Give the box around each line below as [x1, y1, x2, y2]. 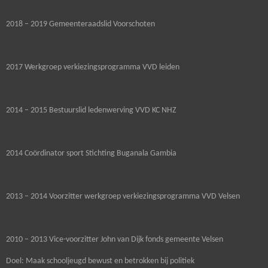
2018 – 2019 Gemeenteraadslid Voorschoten [6, 20, 155, 29]
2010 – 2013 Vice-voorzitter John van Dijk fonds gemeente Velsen [6, 235, 223, 245]
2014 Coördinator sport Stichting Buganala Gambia [6, 149, 176, 159]
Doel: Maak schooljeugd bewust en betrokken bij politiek [6, 257, 194, 266]
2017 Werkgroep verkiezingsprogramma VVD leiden [6, 63, 179, 72]
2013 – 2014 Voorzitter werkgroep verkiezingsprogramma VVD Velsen [6, 192, 240, 202]
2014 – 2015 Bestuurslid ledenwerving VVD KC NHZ [6, 106, 176, 115]
